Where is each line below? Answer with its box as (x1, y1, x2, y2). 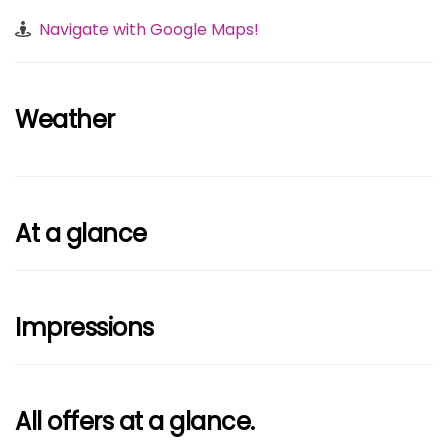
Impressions (15, 311, 154, 345)
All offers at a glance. (15, 405, 255, 439)
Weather (15, 103, 115, 137)
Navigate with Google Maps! (39, 18, 259, 42)
